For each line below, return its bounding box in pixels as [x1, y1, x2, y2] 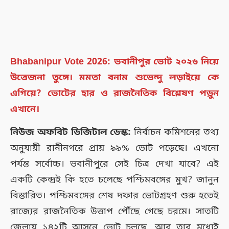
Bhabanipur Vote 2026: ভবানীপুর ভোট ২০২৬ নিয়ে [10, 56, 219, 68]
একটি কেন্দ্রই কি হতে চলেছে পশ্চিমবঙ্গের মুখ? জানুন [10, 174, 219, 187]
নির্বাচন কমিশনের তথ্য [134, 126, 219, 139]
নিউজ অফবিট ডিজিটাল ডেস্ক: [10, 126, 134, 139]
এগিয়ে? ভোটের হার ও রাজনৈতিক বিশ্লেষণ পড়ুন [10, 87, 219, 100]
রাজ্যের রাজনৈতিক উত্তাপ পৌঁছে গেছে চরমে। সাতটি [10, 205, 219, 218]
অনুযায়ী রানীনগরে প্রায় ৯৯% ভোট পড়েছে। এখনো [10, 142, 219, 155]
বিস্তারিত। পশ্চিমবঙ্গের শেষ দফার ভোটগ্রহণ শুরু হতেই [10, 190, 219, 202]
